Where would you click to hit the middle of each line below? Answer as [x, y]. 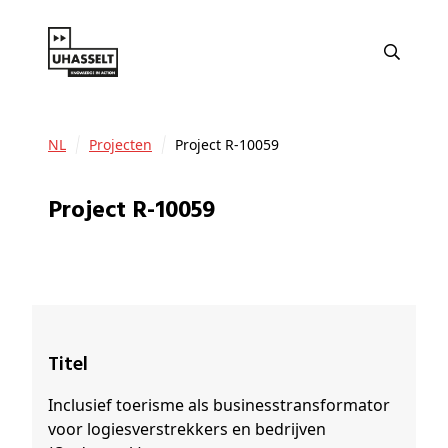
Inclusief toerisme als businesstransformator [219, 405]
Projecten [124, 145]
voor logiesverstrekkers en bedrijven [187, 429]
